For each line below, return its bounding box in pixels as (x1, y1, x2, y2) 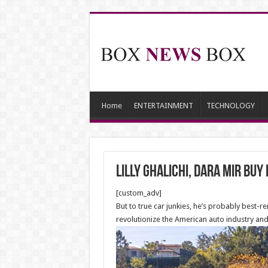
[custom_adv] (115, 188, 162, 197)
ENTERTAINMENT (133, 101, 193, 110)
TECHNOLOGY (206, 101, 255, 110)
